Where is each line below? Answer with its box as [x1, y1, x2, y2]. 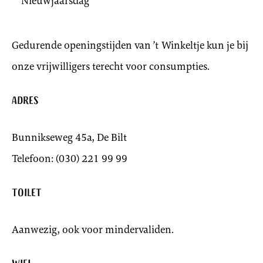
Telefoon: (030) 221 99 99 [12, 151, 127, 166]
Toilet [12, 185, 41, 202]
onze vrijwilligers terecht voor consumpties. [12, 59, 210, 73]
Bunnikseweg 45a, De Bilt [12, 130, 127, 144]
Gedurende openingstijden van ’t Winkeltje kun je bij [12, 38, 248, 52]
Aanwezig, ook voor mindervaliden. [12, 222, 174, 237]
